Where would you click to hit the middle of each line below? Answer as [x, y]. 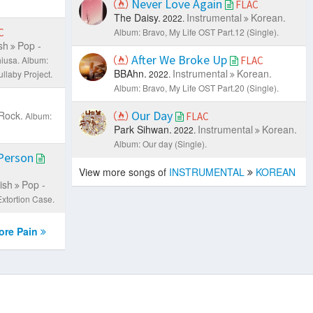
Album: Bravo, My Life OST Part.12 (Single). [197, 31]
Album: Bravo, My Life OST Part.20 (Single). [197, 87]
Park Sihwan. [143, 129]
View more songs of [124, 172]
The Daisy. [138, 17]
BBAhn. [131, 73]
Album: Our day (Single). [161, 143]
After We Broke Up [180, 59]
